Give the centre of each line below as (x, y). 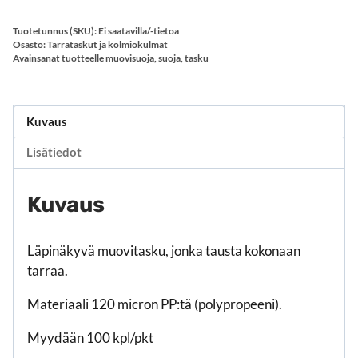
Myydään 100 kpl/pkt (90, 338)
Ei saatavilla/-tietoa (139, 31)
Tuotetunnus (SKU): (56, 31)
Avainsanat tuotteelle (59, 58)
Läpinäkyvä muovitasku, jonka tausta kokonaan (164, 251)
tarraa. (48, 271)
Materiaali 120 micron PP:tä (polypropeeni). (155, 304)
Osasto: (30, 45)
